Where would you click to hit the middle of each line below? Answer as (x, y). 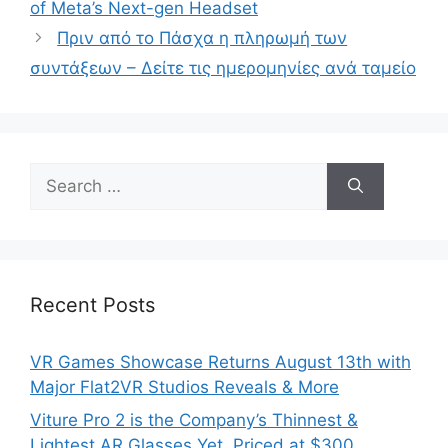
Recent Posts (92, 304)
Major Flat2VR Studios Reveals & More (184, 386)
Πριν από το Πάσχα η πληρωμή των (202, 37)
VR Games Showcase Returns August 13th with (220, 361)
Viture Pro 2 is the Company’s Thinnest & (194, 420)
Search (57, 173)
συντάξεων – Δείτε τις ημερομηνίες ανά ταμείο (223, 67)
